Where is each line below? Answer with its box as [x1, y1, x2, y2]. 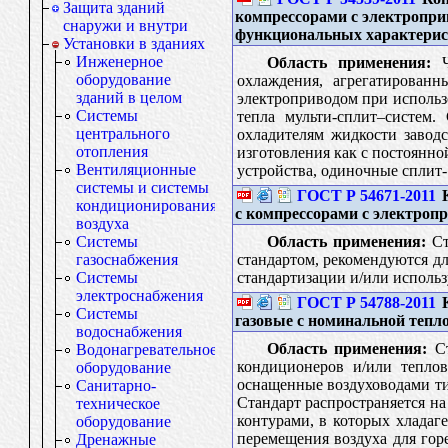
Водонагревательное [76, 341, 217, 358]
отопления [76, 143, 148, 160]
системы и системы [76, 179, 209, 196]
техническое [76, 395, 160, 412]
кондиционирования [76, 197, 217, 214]
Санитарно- [76, 377, 156, 394]
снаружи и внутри [63, 17, 188, 34]
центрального [76, 125, 170, 142]
